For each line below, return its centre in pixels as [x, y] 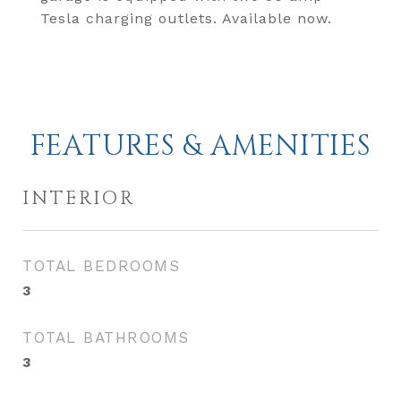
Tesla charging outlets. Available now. [186, 18]
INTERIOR [79, 199]
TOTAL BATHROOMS [106, 337]
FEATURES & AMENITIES [200, 146]
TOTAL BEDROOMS [101, 266]
